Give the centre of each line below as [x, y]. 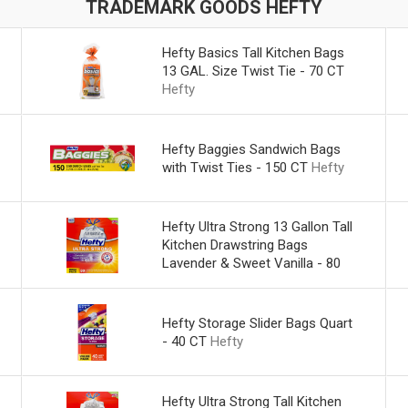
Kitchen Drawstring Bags [235, 245]
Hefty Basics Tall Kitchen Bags [253, 52]
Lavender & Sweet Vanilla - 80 [251, 264]
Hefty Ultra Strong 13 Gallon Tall [257, 227]
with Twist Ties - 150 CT [235, 167]
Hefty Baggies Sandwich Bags [251, 149]
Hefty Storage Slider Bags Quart [257, 324]
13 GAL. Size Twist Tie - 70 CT [253, 71]
